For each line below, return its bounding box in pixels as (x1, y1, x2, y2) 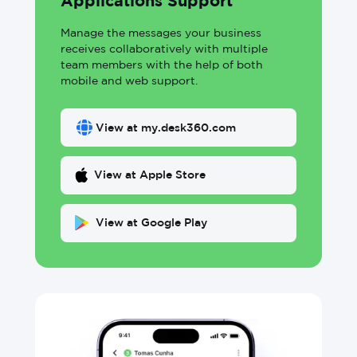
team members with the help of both (61, 60, 263, 70)
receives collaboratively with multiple (61, 44, 268, 54)
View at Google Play (96, 218, 207, 228)
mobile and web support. (61, 76, 198, 86)
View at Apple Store (94, 170, 206, 180)
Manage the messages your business (61, 28, 261, 38)
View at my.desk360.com (96, 123, 236, 133)
